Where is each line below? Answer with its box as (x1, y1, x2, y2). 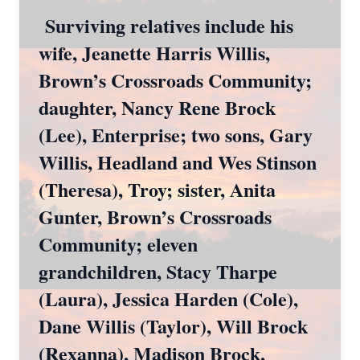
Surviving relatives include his (39, 11, 293, 39)
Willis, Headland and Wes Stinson (39, 148, 317, 176)
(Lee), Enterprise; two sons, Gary (39, 121, 313, 149)
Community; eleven (39, 230, 198, 258)
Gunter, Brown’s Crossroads (39, 202, 272, 231)
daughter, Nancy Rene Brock (39, 93, 276, 121)
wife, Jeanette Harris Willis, (39, 39, 270, 67)
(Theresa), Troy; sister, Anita (39, 175, 276, 203)
